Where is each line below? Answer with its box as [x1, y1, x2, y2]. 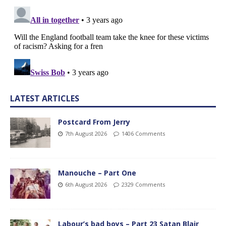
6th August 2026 [65, 180, 107, 188]
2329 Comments [122, 180, 165, 188]
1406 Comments [122, 129, 165, 137]
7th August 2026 [65, 129, 107, 137]
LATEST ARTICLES [10, 92, 79, 104]
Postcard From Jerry [58, 117, 130, 127]
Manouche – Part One [58, 167, 136, 178]
